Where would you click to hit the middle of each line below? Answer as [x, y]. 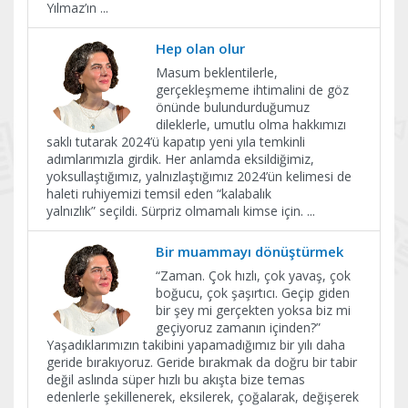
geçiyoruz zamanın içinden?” [242, 327]
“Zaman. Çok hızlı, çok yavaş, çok [253, 275]
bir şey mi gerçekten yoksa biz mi [253, 310]
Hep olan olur [200, 48]
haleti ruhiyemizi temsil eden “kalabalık [159, 193]
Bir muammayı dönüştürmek [250, 251]
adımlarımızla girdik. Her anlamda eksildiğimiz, [180, 158]
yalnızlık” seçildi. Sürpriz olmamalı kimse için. [177, 210]
